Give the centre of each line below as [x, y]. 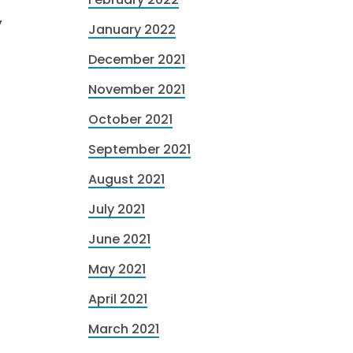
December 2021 [137, 59]
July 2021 [117, 209]
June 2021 [119, 239]
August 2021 [126, 179]
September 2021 [139, 149]
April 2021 [118, 299]
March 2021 [124, 329]
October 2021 [130, 119]
